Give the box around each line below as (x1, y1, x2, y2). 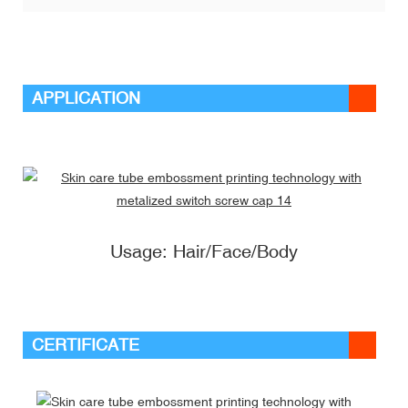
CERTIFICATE (32, 334, 139, 354)
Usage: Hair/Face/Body (110, 240, 298, 261)
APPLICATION (32, 87, 140, 107)
